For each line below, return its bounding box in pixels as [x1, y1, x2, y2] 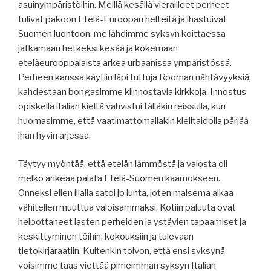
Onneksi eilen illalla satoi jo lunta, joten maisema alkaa [18, 187, 233, 198]
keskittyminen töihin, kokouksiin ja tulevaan [18, 230, 194, 242]
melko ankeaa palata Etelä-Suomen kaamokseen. [18, 172, 220, 184]
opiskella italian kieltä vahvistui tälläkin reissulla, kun [18, 101, 226, 113]
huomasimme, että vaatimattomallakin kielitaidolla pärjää [18, 116, 249, 127]
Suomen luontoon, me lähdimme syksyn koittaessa [18, 28, 226, 40]
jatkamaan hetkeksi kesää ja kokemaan [18, 43, 178, 54]
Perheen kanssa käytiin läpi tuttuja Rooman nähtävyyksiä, [18, 72, 251, 83]
